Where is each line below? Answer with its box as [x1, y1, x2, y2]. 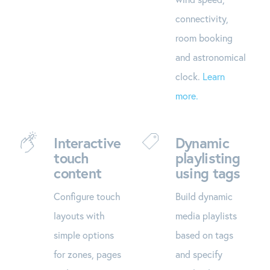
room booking [175, 31, 233, 44]
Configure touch [54, 189, 121, 202]
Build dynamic [175, 189, 233, 202]
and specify [175, 247, 222, 260]
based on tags [175, 228, 233, 241]
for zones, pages [54, 247, 122, 260]
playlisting [175, 148, 240, 168]
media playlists [175, 209, 237, 222]
